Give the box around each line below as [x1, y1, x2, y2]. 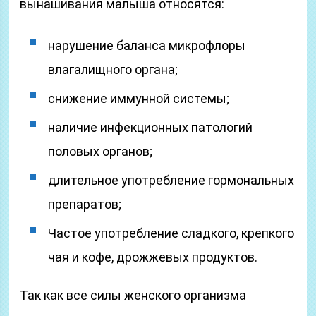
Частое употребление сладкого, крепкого [48, 226, 295, 241]
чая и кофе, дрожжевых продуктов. [48, 250, 258, 265]
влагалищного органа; [48, 62, 178, 77]
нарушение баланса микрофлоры [48, 38, 246, 53]
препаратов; [48, 197, 122, 212]
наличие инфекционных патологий [48, 120, 253, 135]
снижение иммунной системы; [48, 91, 230, 106]
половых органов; [48, 144, 153, 159]
